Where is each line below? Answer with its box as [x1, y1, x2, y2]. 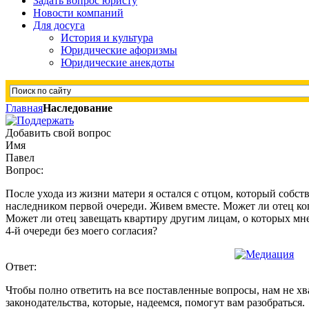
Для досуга [33, 19, 85, 31]
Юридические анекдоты [61, 57, 175, 68]
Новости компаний [33, 7, 123, 19]
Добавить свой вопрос [6, 127, 111, 139]
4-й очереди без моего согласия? [6, 225, 157, 237]
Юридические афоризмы [61, 44, 177, 56]
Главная [6, 102, 43, 114]
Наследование [43, 102, 112, 114]
